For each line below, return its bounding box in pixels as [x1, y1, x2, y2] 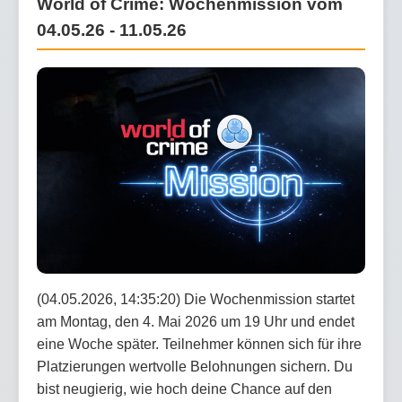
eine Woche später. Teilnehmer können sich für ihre [37, 336, 362, 352]
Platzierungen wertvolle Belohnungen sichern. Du [37, 358, 353, 374]
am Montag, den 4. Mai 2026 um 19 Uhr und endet [37, 313, 354, 329]
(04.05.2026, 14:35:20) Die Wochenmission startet [37, 291, 354, 307]
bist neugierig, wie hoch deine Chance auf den [37, 380, 332, 397]
